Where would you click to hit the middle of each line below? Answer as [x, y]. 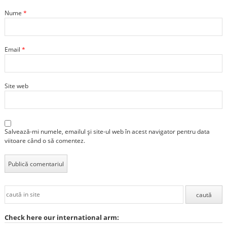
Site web [16, 86]
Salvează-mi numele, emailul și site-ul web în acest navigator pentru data [107, 132]
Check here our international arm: [62, 217]
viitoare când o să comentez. [45, 141]
